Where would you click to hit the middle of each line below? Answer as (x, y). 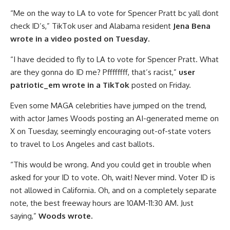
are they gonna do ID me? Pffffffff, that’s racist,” (94, 72)
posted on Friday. (160, 85)
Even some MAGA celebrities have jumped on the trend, (108, 106)
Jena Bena (192, 26)
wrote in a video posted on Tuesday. (80, 39)
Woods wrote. (65, 216)
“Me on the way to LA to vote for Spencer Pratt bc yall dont (114, 13)
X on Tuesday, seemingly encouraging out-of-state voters (111, 131)
